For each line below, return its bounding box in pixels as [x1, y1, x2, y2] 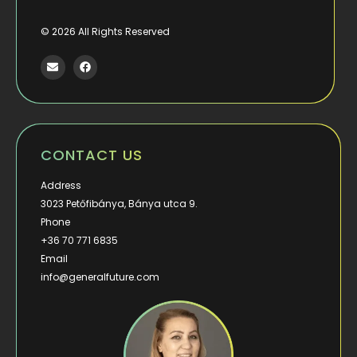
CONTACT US [41, 145, 143, 166]
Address [41, 178, 82, 193]
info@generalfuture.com [41, 270, 160, 284]
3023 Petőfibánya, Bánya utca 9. [41, 197, 198, 211]
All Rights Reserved [75, 24, 170, 38]
